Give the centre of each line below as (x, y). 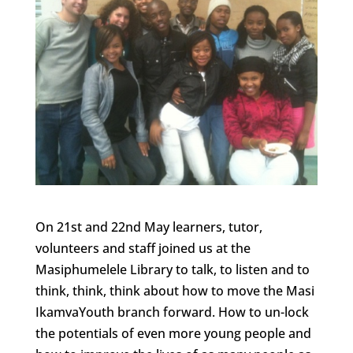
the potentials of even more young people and (173, 333)
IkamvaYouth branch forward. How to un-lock (172, 312)
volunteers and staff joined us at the (143, 248)
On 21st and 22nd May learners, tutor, (149, 227)
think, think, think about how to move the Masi (175, 290)
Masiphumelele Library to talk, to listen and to (172, 269)
